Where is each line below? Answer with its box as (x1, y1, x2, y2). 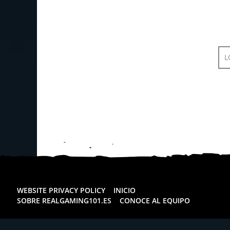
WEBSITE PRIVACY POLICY (17, 185, 105, 195)
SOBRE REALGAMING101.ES (17, 195, 111, 205)
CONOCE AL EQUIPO (120, 195, 190, 205)
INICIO (113, 185, 136, 195)
